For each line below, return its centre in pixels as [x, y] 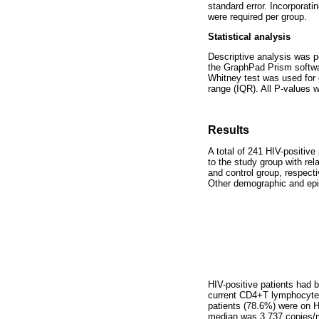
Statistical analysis [249, 37]
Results [229, 130]
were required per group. [257, 16]
